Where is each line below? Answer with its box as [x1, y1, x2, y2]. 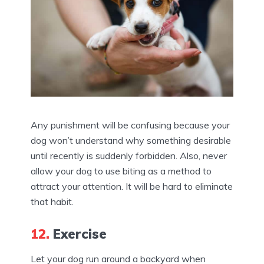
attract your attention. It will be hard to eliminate [31, 180, 233, 192]
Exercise [49, 225, 107, 242]
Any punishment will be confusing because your [31, 118, 230, 131]
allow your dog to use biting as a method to [31, 164, 212, 177]
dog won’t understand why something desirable [31, 134, 231, 146]
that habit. [31, 195, 74, 207]
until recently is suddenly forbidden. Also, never [31, 149, 227, 161]
